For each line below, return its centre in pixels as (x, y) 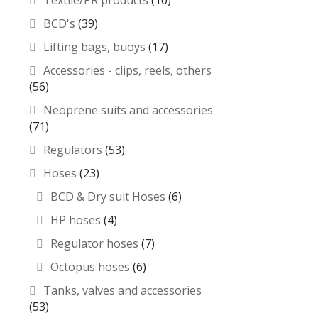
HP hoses (76, 220)
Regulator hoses (94, 243)
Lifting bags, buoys (94, 47)
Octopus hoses (90, 267)
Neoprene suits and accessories (128, 110)
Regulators (73, 150)
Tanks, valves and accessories (122, 290)
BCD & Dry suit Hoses (108, 197)
